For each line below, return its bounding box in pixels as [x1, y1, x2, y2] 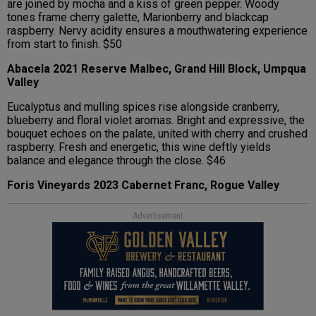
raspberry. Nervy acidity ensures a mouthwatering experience [7, 24, 308, 38]
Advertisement [133, 211, 183, 221]
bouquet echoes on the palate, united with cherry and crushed [7, 127, 308, 141]
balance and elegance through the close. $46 [7, 154, 226, 168]
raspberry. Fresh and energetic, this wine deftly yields [7, 140, 271, 154]
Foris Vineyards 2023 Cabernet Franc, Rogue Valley [7, 178, 279, 193]
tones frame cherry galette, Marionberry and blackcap [7, 11, 269, 25]
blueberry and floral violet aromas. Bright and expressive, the [7, 114, 305, 128]
